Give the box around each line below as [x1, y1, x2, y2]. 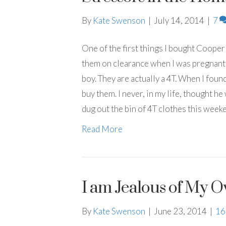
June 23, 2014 [154, 206, 207, 216]
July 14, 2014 [154, 15, 204, 26]
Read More [82, 124, 123, 134]
